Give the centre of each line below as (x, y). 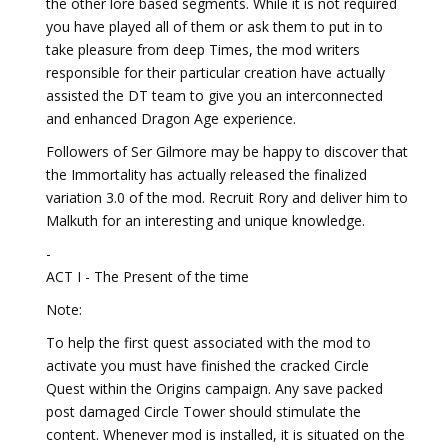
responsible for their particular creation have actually (215, 72)
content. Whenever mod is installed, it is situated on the (225, 434)
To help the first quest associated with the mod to (208, 342)
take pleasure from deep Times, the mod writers (203, 49)
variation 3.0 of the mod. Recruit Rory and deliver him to (227, 197)
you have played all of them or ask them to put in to (214, 26)
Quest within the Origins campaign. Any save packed (214, 388)
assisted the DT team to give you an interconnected (214, 95)
